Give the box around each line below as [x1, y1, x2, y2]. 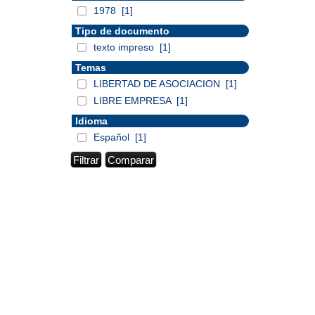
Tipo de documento [75, 25, 169, 37]
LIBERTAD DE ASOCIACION [94, 78, 223, 89]
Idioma [75, 115, 108, 127]
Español [94, 131, 132, 143]
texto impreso [94, 41, 157, 53]
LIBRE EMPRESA [94, 95, 174, 106]
